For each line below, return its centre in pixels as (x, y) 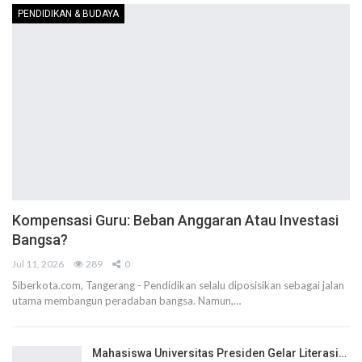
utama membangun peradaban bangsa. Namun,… (126, 300)
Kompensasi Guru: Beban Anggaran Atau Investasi (175, 220)
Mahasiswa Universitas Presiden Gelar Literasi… (219, 353)
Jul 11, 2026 (38, 263)
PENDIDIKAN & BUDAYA (68, 14)
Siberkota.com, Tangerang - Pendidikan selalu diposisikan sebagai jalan (178, 285)
